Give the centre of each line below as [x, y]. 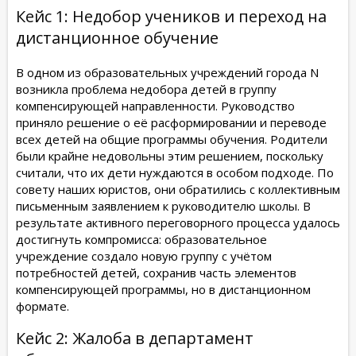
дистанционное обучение [117, 37]
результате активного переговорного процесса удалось [178, 222]
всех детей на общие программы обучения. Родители [172, 139]
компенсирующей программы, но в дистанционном [163, 289]
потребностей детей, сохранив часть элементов [156, 272]
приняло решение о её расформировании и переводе [171, 122]
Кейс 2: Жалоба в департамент [135, 338]
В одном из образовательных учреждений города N [167, 72]
